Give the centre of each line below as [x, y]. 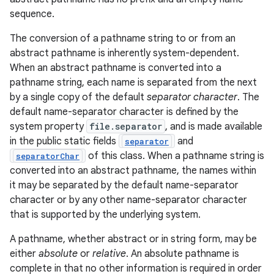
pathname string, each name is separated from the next [133, 83]
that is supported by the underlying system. [105, 215]
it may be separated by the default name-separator [124, 185]
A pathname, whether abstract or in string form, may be [133, 239]
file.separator [126, 126]
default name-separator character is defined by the [124, 112]
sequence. [32, 14]
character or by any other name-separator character [128, 200]
